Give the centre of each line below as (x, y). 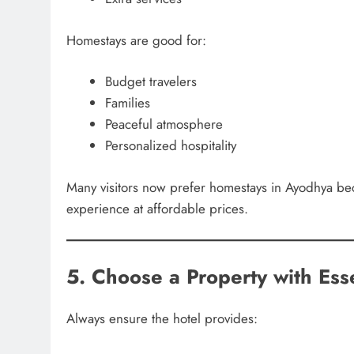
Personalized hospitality (170, 145)
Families (127, 103)
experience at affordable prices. (157, 208)
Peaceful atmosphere (164, 124)
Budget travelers (151, 81)
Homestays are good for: (136, 40)
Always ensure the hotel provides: (162, 318)
